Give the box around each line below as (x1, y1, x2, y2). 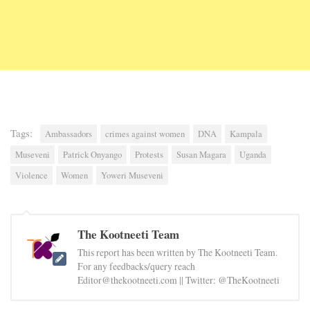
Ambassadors (45, 127, 92, 140)
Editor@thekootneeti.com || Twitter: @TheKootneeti (77, 273, 280, 286)
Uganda (239, 148, 266, 161)
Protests (135, 148, 163, 161)
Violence (15, 169, 48, 181)
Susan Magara (176, 148, 226, 161)
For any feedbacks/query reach (77, 259, 195, 273)
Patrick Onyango (63, 148, 122, 161)
